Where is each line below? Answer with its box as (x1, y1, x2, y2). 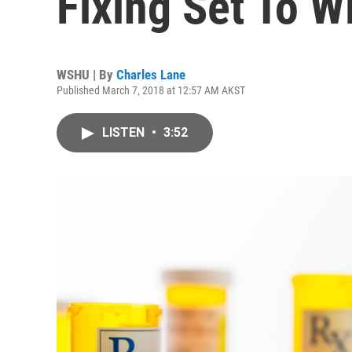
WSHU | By (57, 67, 116, 82)
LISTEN (102, 125, 148, 140)
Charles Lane (116, 67, 185, 82)
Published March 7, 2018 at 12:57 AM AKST (57, 84, 245, 97)
